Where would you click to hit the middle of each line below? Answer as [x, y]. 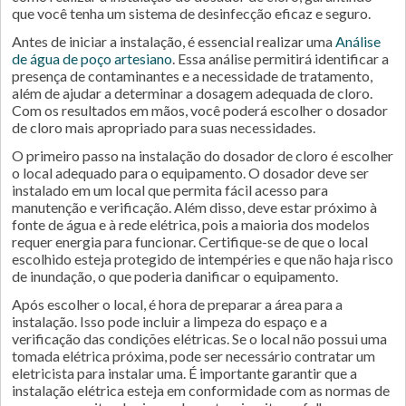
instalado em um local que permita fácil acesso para [170, 190]
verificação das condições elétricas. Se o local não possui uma [199, 338]
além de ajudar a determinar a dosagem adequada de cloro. [192, 93]
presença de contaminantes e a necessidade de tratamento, [192, 76]
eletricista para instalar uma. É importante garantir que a [184, 373]
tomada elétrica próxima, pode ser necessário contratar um [193, 356]
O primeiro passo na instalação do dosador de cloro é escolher [203, 155]
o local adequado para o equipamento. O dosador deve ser [190, 173]
